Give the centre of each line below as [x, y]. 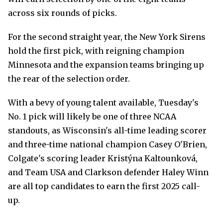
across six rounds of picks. [62, 13]
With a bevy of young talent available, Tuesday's [103, 103]
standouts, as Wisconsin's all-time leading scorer [107, 130]
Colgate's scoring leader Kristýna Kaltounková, [103, 158]
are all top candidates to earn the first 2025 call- [104, 186]
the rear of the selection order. [69, 79]
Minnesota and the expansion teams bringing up [106, 65]
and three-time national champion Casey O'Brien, [108, 144]
